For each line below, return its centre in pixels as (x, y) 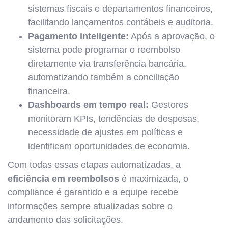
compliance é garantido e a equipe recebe (93, 192)
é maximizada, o (154, 179)
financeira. (49, 91)
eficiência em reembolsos (63, 179)
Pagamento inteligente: (78, 36)
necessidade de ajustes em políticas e (105, 132)
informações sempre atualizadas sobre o (90, 206)
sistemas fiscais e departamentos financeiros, (120, 9)
